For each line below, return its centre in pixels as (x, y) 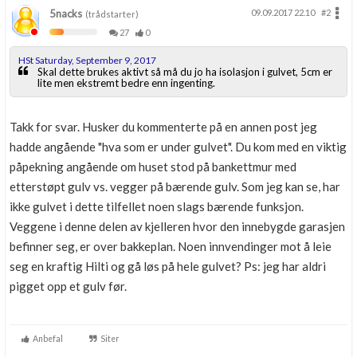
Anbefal (46, 339)
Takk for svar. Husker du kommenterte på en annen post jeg (163, 127)
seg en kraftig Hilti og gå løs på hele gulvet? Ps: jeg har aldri (168, 267)
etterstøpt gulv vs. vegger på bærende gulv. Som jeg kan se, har (175, 187)
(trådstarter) (110, 14)
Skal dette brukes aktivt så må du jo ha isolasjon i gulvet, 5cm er (185, 72)
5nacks (66, 14)
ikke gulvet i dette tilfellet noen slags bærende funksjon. (157, 207)
